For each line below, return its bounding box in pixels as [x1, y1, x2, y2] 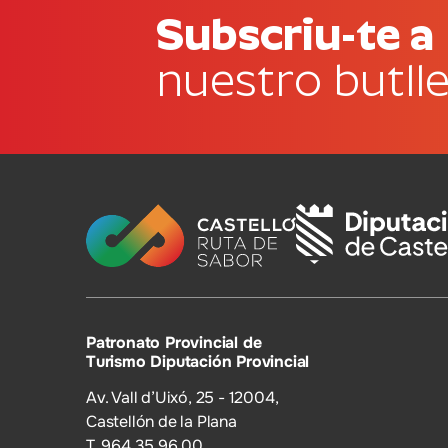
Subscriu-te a [156, 8, 434, 60]
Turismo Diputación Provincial [86, 350, 310, 372]
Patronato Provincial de [86, 331, 262, 353]
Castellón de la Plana [86, 410, 237, 432]
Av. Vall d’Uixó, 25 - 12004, [86, 386, 279, 408]
